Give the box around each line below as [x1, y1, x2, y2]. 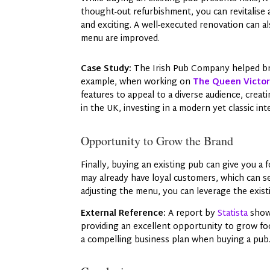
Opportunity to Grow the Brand [81, 132, 234, 149]
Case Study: [81, 61, 132, 77]
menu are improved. [81, 31, 160, 46]
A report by [166, 206, 216, 221]
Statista [218, 206, 248, 221]
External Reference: [81, 206, 166, 221]
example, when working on [81, 74, 193, 90]
